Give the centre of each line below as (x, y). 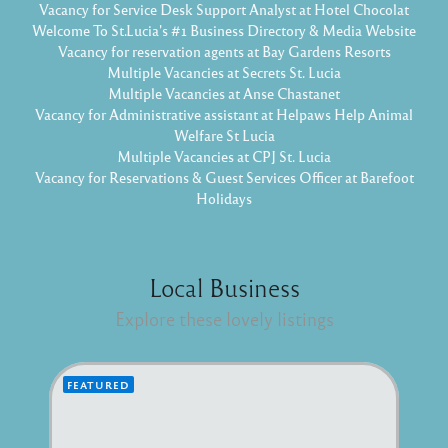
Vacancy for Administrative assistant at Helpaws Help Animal (224, 114)
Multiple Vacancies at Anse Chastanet (224, 93)
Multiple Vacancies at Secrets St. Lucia (224, 72)
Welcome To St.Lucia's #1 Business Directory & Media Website (224, 30)
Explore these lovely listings (224, 318)
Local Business (224, 287)
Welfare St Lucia (224, 135)
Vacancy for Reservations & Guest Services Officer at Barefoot (224, 177)
